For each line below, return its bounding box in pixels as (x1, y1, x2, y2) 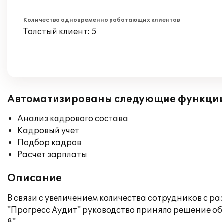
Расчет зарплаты (17, 150, 87, 160)
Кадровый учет (17, 126, 79, 136)
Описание (7, 172, 62, 184)
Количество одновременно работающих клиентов (23, 17, 180, 23)
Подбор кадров (17, 138, 81, 148)
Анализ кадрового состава (17, 114, 128, 124)
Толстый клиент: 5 (23, 27, 97, 37)
